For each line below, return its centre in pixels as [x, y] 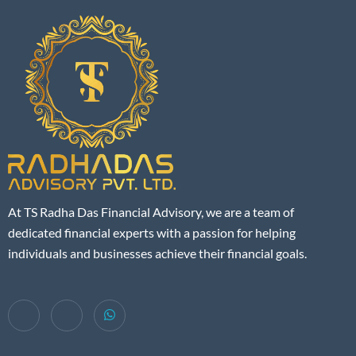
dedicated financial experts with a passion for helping [152, 232]
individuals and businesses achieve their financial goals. [157, 253]
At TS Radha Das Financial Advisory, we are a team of [151, 211]
